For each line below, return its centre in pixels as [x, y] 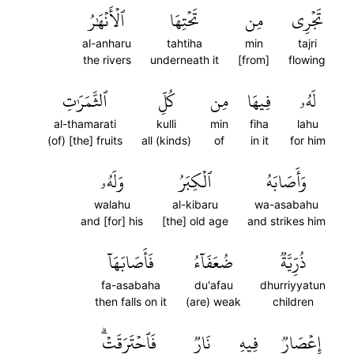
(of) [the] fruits [85, 140]
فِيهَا [259, 101]
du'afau [213, 285]
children [293, 301]
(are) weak [213, 301]
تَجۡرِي [307, 21]
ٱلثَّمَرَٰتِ [85, 101]
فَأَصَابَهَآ [131, 262]
